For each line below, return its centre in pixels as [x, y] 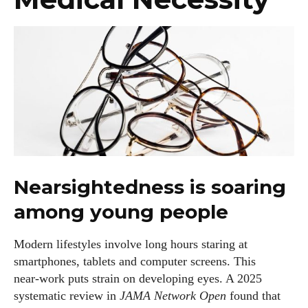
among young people [121, 212]
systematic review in [67, 296]
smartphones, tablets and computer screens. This [135, 262]
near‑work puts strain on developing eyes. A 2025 [138, 279]
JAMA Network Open [173, 296]
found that [253, 296]
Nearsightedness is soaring [150, 187]
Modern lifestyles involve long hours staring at [131, 244]
